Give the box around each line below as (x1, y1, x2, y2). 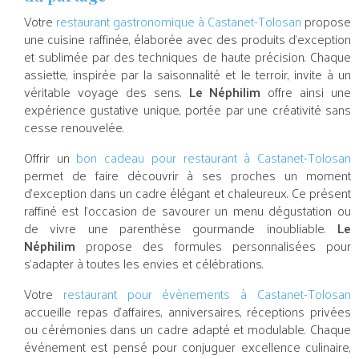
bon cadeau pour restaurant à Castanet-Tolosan (76, 146, 351, 170)
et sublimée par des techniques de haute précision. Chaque (24, 45, 351, 69)
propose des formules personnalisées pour (75, 234, 351, 258)
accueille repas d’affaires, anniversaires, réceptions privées (24, 300, 351, 324)
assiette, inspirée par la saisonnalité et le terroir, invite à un (24, 63, 351, 87)
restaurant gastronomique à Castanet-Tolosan (56, 10, 301, 34)
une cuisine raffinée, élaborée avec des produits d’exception (24, 27, 351, 51)
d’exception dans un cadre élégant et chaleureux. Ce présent (24, 181, 351, 205)
